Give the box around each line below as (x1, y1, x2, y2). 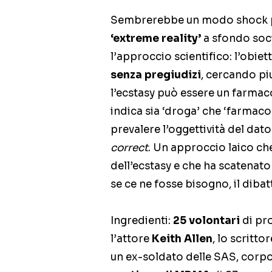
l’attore (110, 233, 152, 245)
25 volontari (173, 214, 240, 227)
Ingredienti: (110, 214, 173, 227)
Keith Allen (152, 233, 212, 245)
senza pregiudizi (110, 69, 201, 81)
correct (110, 141, 148, 154)
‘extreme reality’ (110, 32, 201, 45)
